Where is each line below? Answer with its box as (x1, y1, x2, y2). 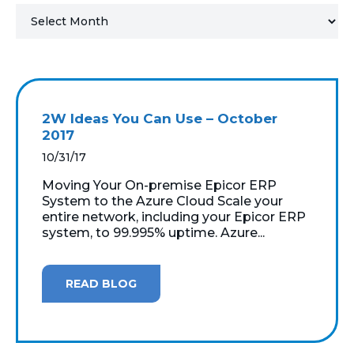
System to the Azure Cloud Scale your (42, 193, 283, 209)
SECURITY (194, 156, 284, 175)
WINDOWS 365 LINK (149, 195, 330, 214)
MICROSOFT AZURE (151, 62, 328, 81)
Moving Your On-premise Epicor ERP (42, 177, 277, 193)
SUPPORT (196, 118, 283, 137)
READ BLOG (66, 276, 137, 291)
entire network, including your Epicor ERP (42, 209, 306, 224)
